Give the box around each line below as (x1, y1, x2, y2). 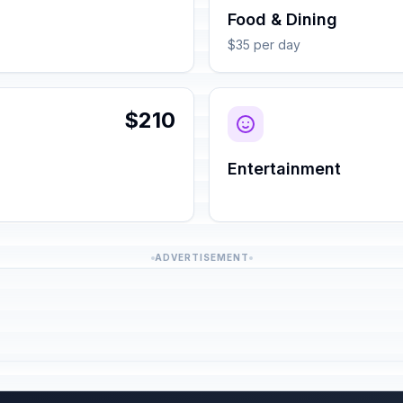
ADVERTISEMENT (154, 252, 249, 263)
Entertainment (228, 159, 341, 178)
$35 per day (228, 37, 300, 52)
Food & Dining (228, 10, 337, 29)
